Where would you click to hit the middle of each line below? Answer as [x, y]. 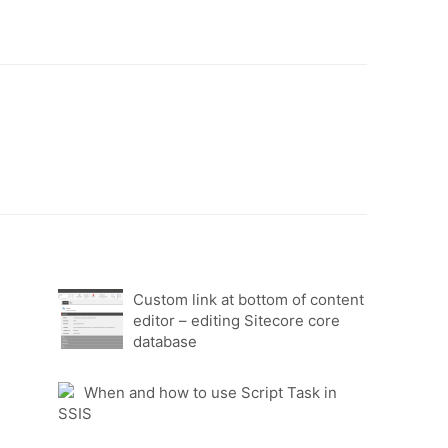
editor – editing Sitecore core [237, 321]
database [165, 342]
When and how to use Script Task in [211, 393]
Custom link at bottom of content [249, 300]
